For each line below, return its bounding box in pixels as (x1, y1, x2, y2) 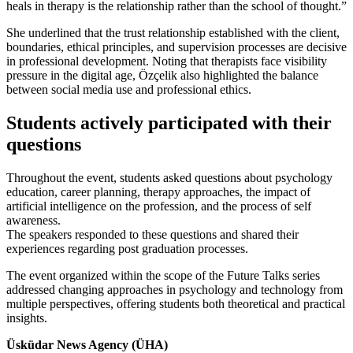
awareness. (6, 213, 61, 227)
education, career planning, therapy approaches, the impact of (6, 184, 310, 199)
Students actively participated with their (6, 112, 332, 133)
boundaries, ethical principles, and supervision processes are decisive (6, 40, 347, 54)
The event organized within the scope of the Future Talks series (6, 268, 320, 282)
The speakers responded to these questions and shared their (6, 227, 299, 241)
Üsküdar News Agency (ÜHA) (6, 337, 168, 351)
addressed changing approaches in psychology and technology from (6, 282, 343, 296)
